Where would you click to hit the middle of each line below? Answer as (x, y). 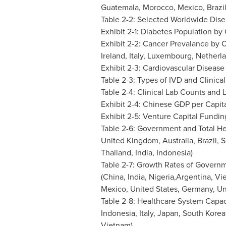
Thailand (116, 153)
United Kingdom (129, 140)
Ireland (113, 56)
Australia (178, 140)
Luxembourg (169, 56)
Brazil (207, 140)
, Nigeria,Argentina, (180, 177)
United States (154, 189)
